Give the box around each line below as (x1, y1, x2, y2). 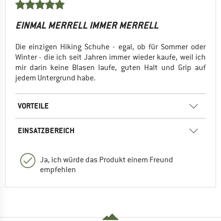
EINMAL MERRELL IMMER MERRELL (15, 19, 158, 32)
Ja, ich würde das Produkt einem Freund (40, 154, 173, 165)
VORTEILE (18, 100, 49, 111)
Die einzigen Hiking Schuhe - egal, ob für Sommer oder (15, 41, 206, 52)
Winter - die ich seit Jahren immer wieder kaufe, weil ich (15, 52, 206, 62)
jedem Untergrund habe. (15, 73, 96, 83)
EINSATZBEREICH (18, 125, 74, 136)
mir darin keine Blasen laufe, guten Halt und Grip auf (15, 62, 206, 73)
